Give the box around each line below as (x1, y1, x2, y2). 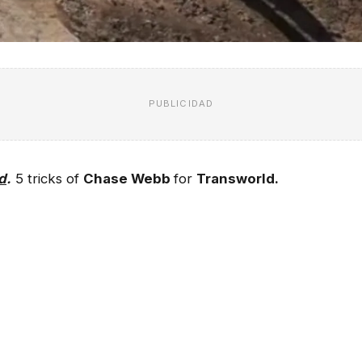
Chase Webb (83, 170, 174, 187)
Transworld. (196, 170, 279, 187)
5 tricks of (15, 170, 83, 187)
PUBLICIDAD (148, 98, 214, 110)
